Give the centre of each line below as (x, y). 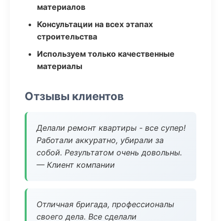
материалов (61, 7)
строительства (67, 37)
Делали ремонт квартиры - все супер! (111, 128)
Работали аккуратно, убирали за (100, 140)
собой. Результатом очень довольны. (109, 152)
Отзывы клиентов (74, 96)
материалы (60, 66)
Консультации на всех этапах (95, 24)
